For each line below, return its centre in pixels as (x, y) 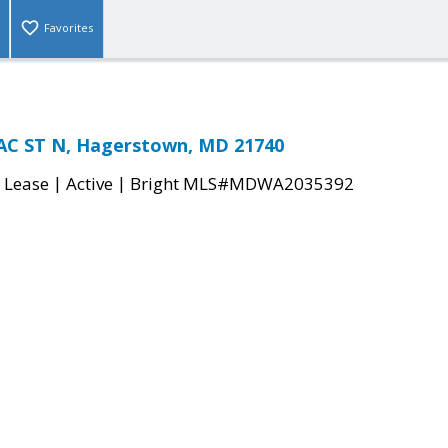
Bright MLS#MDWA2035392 (242, 184)
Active (89, 184)
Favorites (68, 28)
